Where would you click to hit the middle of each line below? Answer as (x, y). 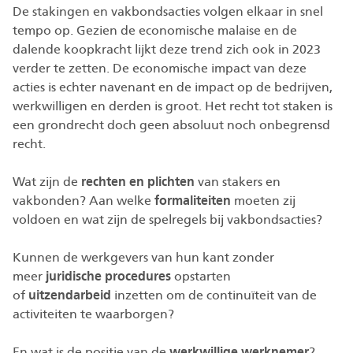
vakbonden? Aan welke (84, 201)
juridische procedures (108, 276)
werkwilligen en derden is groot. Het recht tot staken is (173, 106)
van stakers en (238, 182)
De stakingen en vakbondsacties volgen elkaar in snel (168, 11)
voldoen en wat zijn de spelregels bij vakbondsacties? (167, 219)
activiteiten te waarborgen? (93, 314)
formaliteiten (193, 201)
